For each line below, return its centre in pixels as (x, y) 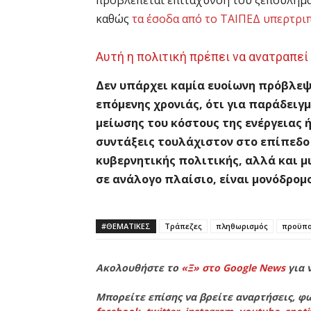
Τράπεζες (183, 226)
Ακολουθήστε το (138, 267)
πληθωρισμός (242, 226)
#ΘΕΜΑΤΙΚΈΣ (126, 226)
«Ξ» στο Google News (233, 267)
